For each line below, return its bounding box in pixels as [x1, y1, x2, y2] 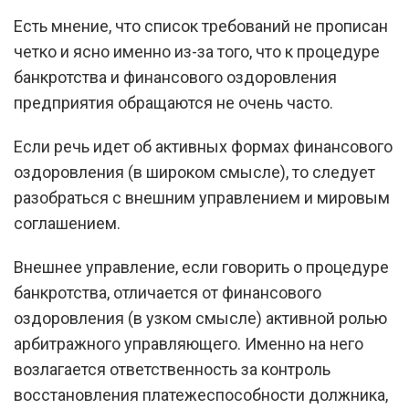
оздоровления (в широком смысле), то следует [14, 163, 375, 182]
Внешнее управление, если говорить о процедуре [14, 257, 389, 277]
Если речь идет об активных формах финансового [14, 137, 393, 156]
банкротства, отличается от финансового [14, 283, 321, 302]
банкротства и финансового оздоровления [14, 68, 337, 87]
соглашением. [14, 214, 121, 233]
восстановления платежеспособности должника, [14, 385, 388, 404]
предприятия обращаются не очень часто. [14, 93, 333, 112]
